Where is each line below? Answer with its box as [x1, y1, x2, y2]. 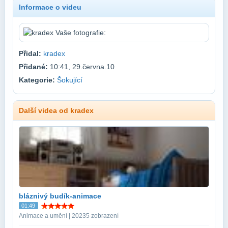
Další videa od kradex [19, 106, 94, 115]
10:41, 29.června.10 [48, 62, 115, 71]
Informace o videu [19, 3, 81, 11]
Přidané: [19, 62, 48, 71]
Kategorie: [19, 75, 55, 84]
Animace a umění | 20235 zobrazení [19, 212, 119, 219]
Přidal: [19, 49, 41, 58]
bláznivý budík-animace [19, 191, 101, 200]
